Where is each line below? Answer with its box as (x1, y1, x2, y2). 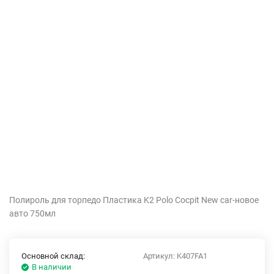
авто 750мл (9, 209, 56, 219)
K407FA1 (177, 251, 207, 261)
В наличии (32, 262, 72, 272)
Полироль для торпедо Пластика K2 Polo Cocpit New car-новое (9, 195, 259, 206)
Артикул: (143, 251, 177, 261)
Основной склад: (21, 251, 85, 261)
